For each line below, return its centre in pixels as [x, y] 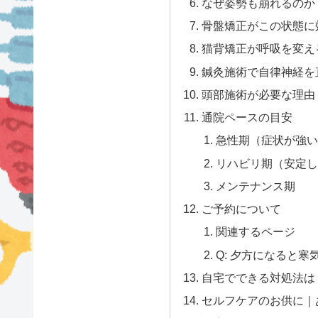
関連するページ [255, 232]
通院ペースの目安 [247, 117]
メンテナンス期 [255, 186]
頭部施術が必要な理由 [259, 94]
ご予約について [242, 209]
